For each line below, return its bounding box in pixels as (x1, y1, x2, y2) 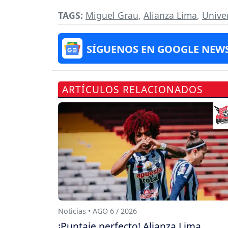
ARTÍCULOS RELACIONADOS (62, 82, 203, 96)
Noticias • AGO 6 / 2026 (58, 206, 137, 216)
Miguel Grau (85, 9, 138, 21)
